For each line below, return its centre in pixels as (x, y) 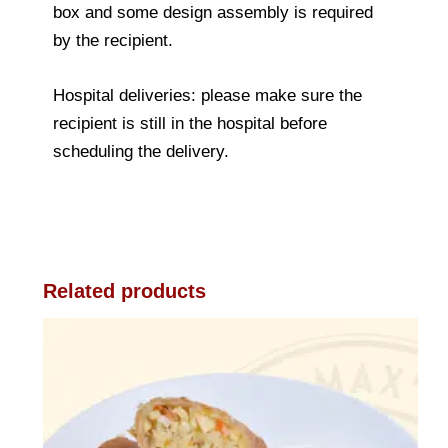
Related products (124, 290)
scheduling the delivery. (141, 151)
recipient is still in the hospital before (190, 123)
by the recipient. (113, 40)
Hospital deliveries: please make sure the (207, 95)
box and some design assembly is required (213, 12)
